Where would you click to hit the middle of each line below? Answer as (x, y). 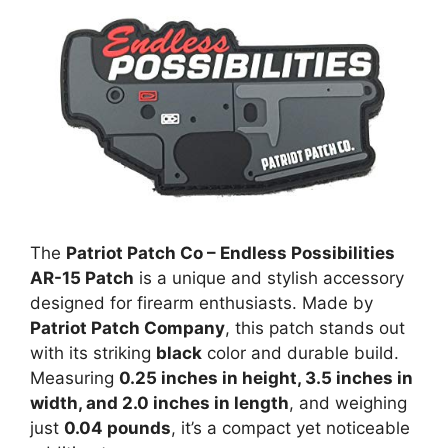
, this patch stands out (315, 328)
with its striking (93, 353)
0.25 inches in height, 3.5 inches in (266, 378)
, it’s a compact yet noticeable (290, 428)
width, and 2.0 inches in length (159, 403)
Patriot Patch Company (127, 328)
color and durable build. (300, 353)
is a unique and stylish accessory (269, 278)
